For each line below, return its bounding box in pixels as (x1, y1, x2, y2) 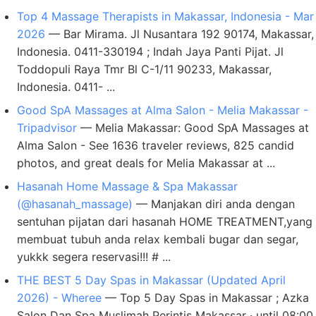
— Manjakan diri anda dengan (133, 197, 295, 211)
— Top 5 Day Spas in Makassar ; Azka (102, 291, 309, 305)
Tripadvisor (17, 121, 77, 135)
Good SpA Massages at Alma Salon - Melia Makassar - (17, 103, 308, 117)
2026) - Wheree (17, 291, 102, 305)
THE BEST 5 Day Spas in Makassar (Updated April (17, 273, 286, 287)
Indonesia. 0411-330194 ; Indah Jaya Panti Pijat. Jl (17, 44, 284, 59)
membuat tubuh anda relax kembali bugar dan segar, (17, 232, 298, 246)
